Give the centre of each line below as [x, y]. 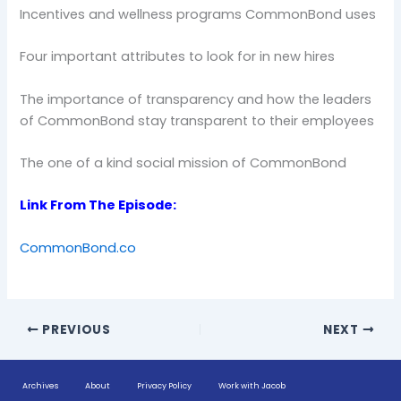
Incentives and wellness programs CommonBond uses [198, 15]
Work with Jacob [252, 386]
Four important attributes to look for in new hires [178, 57]
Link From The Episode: [98, 205]
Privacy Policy [164, 386]
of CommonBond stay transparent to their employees [197, 120]
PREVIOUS [75, 329]
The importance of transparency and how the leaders [196, 99]
